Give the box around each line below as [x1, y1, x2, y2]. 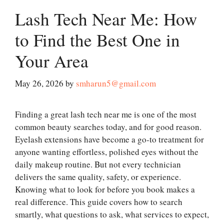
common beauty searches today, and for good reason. [15, 120, 201, 132]
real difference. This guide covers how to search [15, 195, 182, 207]
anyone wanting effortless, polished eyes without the [15, 145, 198, 157]
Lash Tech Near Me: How [15, 7, 197, 31]
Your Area [15, 49, 88, 73]
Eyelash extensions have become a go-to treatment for [15, 133, 204, 145]
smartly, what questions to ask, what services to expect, [15, 208, 209, 220]
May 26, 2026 [15, 77, 63, 89]
